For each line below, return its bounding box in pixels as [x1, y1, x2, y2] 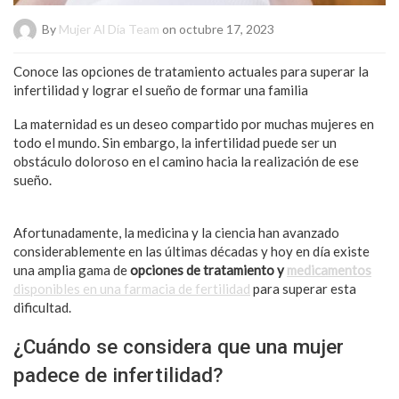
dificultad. [13, 298, 71, 315]
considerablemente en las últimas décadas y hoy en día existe [13, 242, 370, 259]
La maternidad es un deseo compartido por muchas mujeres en [13, 115, 374, 132]
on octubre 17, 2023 [159, 20, 274, 37]
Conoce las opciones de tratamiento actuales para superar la [13, 62, 369, 79]
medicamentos [287, 261, 371, 278]
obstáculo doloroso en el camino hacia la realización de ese [13, 152, 359, 169]
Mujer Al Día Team [59, 20, 159, 37]
